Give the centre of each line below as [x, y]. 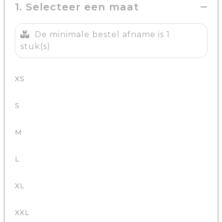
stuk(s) [35, 46]
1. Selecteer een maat [77, 7]
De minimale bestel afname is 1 [102, 34]
